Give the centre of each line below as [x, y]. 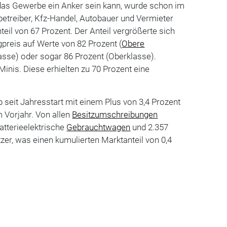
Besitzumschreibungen [115, 114]
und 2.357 [149, 127]
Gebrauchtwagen [99, 127]
